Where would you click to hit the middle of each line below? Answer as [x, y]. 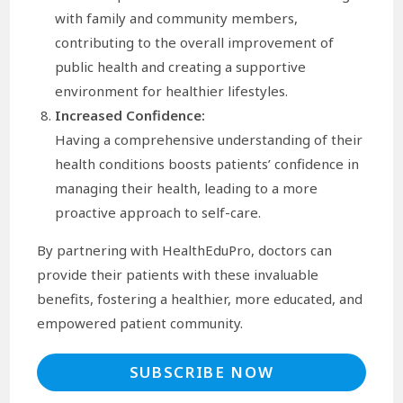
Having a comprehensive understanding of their [209, 139]
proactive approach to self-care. [158, 212]
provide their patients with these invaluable [178, 274]
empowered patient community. [140, 322]
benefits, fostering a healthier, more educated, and [200, 298]
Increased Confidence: [130, 115]
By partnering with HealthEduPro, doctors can [185, 250]
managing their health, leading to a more [187, 188]
